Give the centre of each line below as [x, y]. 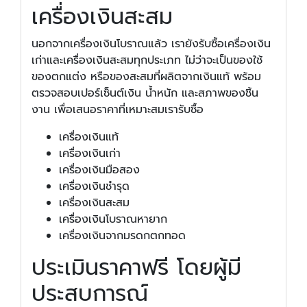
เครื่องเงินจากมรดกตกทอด [122, 235]
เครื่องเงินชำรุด [94, 186]
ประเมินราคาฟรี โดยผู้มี [136, 267]
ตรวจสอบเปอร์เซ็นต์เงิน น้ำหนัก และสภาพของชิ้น [145, 93]
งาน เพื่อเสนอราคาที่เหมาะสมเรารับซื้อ [118, 109]
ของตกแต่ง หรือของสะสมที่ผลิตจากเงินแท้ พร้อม [146, 76]
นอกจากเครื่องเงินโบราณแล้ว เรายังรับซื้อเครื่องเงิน [151, 44]
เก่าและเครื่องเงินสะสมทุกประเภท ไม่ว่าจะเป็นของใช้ [147, 60]
